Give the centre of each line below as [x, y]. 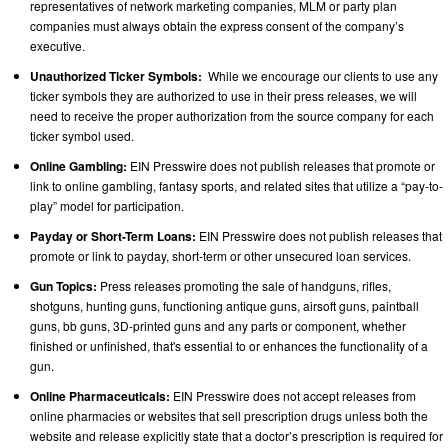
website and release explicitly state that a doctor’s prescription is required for [236, 435]
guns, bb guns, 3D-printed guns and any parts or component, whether [218, 325]
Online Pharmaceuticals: [100, 395]
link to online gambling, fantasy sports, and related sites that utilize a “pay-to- [236, 185]
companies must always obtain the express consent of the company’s [217, 25]
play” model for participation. [107, 205]
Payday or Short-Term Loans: [113, 235]
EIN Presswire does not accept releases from [293, 395]
